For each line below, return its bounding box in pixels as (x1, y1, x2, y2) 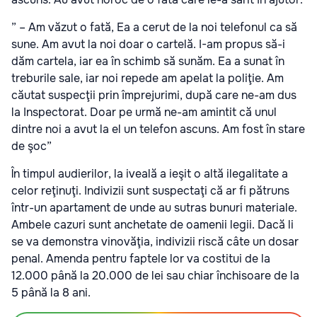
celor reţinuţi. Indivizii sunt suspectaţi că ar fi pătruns (11, 183, 289, 198)
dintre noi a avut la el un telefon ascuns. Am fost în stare (11, 121, 305, 137)
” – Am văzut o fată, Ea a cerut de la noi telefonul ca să (11, 19, 297, 35)
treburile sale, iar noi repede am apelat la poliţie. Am (11, 70, 284, 86)
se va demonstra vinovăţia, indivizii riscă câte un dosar (11, 234, 299, 249)
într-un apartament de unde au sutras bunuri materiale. (11, 200, 297, 215)
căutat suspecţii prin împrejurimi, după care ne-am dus (11, 87, 296, 103)
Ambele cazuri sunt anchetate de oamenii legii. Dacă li (11, 217, 294, 232)
